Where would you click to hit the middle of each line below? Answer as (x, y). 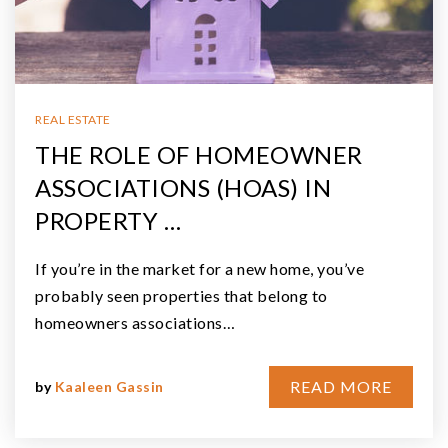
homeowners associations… (135, 322)
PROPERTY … (108, 220)
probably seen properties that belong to (181, 295)
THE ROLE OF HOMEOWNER (199, 154)
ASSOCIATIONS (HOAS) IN (183, 187)
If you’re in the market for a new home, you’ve (199, 268)
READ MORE (341, 386)
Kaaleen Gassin (109, 386)
